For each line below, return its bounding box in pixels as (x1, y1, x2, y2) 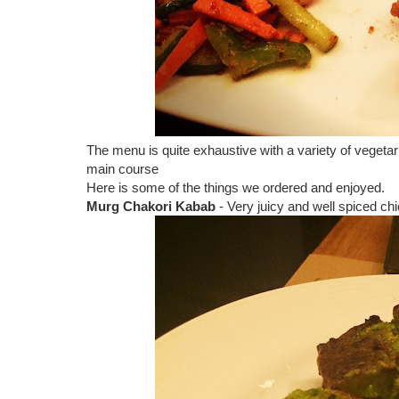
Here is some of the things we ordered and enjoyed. (86, 180, 385, 195)
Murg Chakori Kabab (86, 199, 219, 214)
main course (86, 161, 159, 176)
